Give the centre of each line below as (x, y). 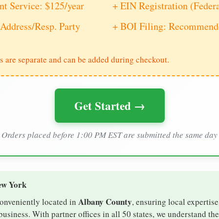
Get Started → (109, 106)
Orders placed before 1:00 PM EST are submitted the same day (109, 135)
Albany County (105, 202)
